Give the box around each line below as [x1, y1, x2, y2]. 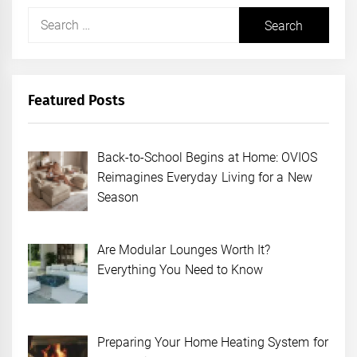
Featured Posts [28, 92, 126, 109]
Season [97, 190, 139, 205]
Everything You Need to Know [97, 261, 264, 277]
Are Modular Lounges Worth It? [97, 241, 271, 257]
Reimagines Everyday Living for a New [97, 170, 312, 185]
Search [27, 9, 65, 24]
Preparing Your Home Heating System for [97, 334, 328, 350]
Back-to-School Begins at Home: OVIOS [97, 150, 318, 165]
